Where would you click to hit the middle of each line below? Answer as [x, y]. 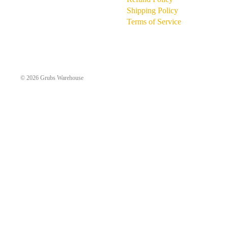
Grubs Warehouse [62, 78]
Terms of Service [154, 22]
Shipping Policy [152, 11]
